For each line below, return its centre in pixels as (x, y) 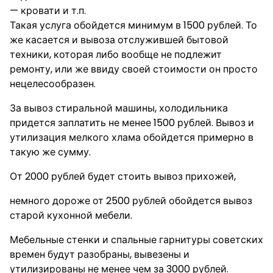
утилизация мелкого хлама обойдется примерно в (132, 137)
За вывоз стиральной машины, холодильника (119, 108)
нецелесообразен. (53, 84)
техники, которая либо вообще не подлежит (116, 55)
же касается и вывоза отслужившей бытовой (119, 40)
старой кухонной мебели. (71, 215)
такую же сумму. (50, 152)
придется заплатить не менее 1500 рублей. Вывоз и (132, 123)
